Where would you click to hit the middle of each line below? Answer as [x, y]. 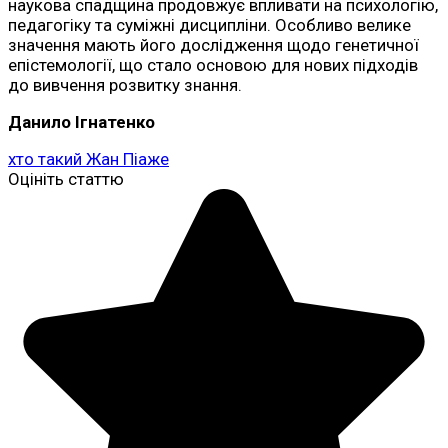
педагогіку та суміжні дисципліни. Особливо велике [209, 24]
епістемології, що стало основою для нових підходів [213, 64]
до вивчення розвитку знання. [125, 84]
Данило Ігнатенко [81, 121]
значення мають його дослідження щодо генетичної [213, 44]
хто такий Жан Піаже [88, 158]
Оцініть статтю [66, 178]
